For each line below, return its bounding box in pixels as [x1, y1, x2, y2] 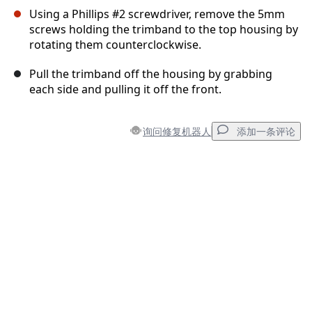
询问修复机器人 [143, 124, 211, 138]
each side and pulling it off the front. [29, 81, 221, 97]
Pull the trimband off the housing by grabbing [29, 66, 272, 82]
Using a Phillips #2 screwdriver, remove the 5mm [29, 6, 285, 22]
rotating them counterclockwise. [29, 37, 201, 53]
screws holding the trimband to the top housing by [29, 22, 298, 38]
